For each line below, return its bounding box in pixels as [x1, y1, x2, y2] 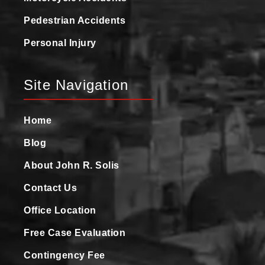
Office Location [24, 205, 96, 215]
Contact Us [24, 182, 77, 193]
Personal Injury [24, 37, 96, 48]
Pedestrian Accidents [24, 15, 125, 25]
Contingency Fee [24, 250, 105, 260]
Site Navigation [24, 76, 128, 93]
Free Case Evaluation [24, 227, 125, 238]
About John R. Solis [24, 160, 119, 170]
